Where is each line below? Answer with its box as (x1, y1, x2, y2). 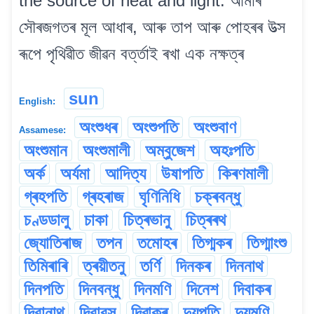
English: (19, 95, 55, 107)
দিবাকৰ (233, 279, 271, 299)
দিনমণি (134, 279, 171, 299)
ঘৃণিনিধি (139, 186, 179, 206)
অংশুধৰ (79, 117, 117, 137)
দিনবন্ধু (78, 279, 118, 299)
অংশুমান (24, 140, 67, 160)
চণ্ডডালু (24, 210, 69, 229)
